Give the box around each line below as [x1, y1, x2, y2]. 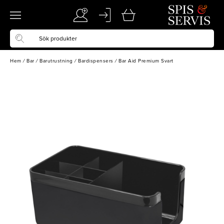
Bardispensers [78, 58, 113, 64]
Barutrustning [39, 58, 73, 64]
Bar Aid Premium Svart [118, 58, 173, 64]
